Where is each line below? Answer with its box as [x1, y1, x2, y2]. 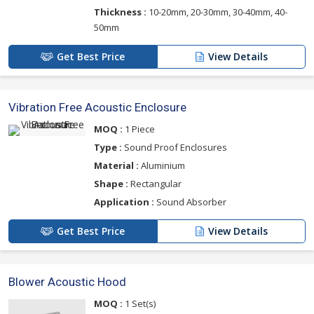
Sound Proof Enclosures [122, 140, 227, 153]
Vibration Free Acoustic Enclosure [8, 100, 186, 114]
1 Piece [123, 122, 155, 135]
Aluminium [139, 158, 185, 172]
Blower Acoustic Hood [8, 274, 126, 289]
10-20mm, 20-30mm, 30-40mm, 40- [146, 5, 287, 18]
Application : [94, 195, 154, 208]
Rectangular [128, 177, 182, 190]
